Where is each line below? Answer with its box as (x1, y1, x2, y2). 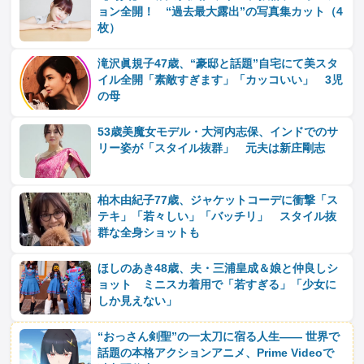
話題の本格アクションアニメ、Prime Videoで (97, 347, 335, 360)
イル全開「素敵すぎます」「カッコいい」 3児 (97, 74, 344, 87)
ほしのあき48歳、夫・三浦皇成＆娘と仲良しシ (97, 262, 339, 275)
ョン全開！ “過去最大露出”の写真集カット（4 (97, 6, 344, 19)
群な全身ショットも (97, 227, 201, 240)
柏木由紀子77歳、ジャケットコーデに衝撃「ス (97, 194, 339, 207)
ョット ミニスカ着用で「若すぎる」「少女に (97, 279, 337, 292)
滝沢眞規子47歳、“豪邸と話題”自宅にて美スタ (97, 58, 339, 71)
